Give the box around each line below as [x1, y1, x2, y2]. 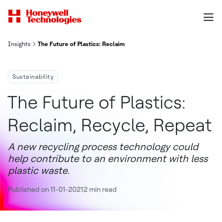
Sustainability [12, 73, 54, 80]
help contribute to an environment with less [8, 153, 208, 165]
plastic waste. [8, 165, 69, 176]
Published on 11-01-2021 [8, 185, 83, 193]
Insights [8, 41, 31, 48]
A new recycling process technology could [8, 141, 198, 153]
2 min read [84, 185, 117, 193]
